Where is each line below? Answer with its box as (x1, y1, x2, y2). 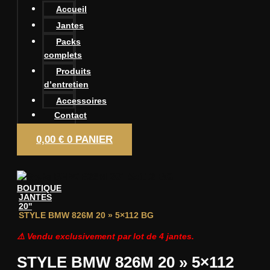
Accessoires (56, 96, 107, 105)
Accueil (56, 4, 87, 14)
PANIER (75, 134, 113, 145)
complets (44, 50, 82, 60)
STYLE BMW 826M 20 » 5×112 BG (19, 210, 154, 220)
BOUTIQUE (17, 183, 61, 193)
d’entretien (44, 80, 89, 89)
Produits (56, 66, 91, 76)
